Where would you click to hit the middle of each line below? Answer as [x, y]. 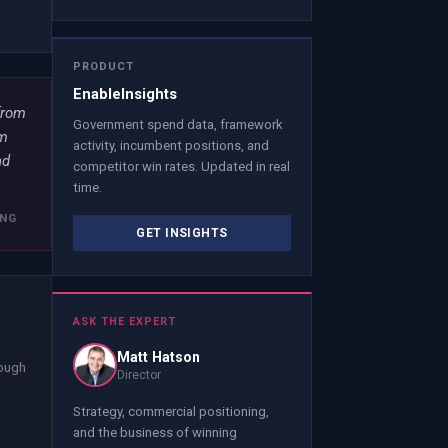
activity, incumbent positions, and [171, 145]
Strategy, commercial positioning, [171, 412]
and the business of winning [155, 433]
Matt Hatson [158, 356]
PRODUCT [103, 67]
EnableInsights [125, 94]
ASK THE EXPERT [124, 321]
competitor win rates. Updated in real [181, 166]
